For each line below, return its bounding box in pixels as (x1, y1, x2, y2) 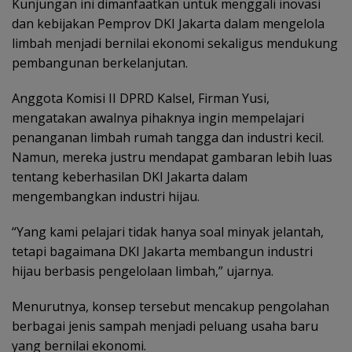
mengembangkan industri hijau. (12, 187, 200, 205)
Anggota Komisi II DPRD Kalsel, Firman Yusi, (12, 89, 269, 107)
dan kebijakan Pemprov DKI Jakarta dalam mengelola (12, 14, 324, 32)
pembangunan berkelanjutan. (12, 53, 188, 71)
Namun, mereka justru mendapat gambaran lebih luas (12, 148, 332, 166)
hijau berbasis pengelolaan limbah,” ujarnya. (12, 262, 273, 280)
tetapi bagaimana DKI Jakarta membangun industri (12, 242, 313, 260)
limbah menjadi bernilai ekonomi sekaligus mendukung (12, 34, 338, 52)
